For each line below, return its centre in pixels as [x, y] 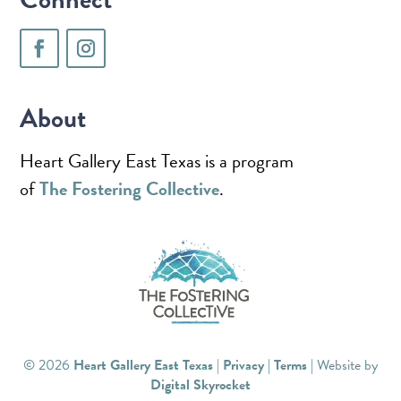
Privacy [243, 365]
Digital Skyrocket [200, 384]
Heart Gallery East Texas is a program [157, 161]
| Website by [342, 365]
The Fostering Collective [130, 188]
